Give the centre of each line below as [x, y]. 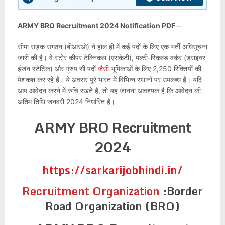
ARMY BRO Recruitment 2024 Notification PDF [96, 25]
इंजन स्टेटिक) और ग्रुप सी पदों [58, 69]
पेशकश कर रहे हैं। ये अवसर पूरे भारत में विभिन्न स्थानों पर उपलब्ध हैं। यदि [109, 80]
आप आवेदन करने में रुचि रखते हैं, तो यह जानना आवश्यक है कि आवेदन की [109, 91]
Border [185, 191]
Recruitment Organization [92, 191]
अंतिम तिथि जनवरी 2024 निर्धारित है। [66, 102]
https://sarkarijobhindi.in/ [112, 170]
